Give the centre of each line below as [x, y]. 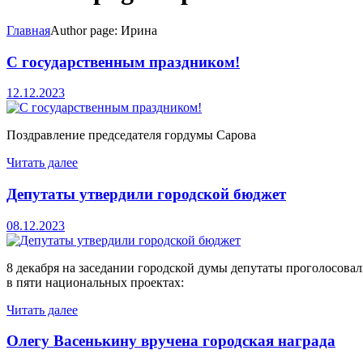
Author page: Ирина [104, 30]
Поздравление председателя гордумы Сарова [131, 135]
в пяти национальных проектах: [95, 282]
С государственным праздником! [123, 62]
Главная [28, 30]
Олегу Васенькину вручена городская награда [171, 341]
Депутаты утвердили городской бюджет [146, 194]
